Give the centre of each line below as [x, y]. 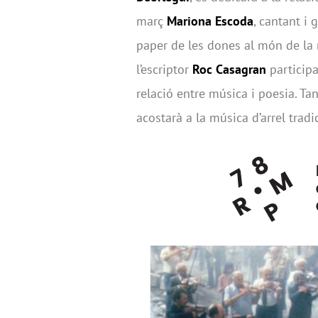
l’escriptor [164, 69]
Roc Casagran [229, 69]
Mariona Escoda [210, 21]
